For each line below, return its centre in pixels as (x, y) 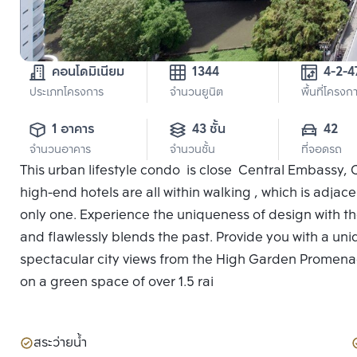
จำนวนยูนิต (196, 93)
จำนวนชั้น (192, 151)
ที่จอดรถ (322, 151)
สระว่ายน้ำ (60, 343)
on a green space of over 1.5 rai (117, 283)
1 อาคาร (73, 130)
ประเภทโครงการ (67, 93)
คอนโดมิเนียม (88, 73)
